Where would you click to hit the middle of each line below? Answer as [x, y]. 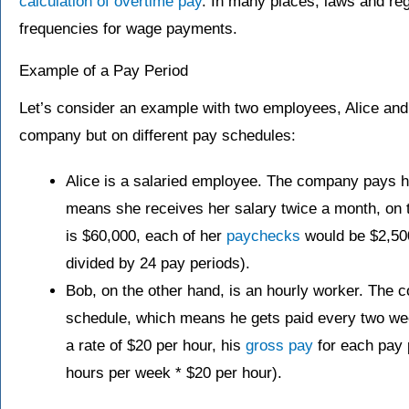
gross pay [279, 345]
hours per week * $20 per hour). [174, 372]
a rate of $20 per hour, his [156, 345]
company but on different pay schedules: [157, 135]
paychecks [263, 236]
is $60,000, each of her [146, 236]
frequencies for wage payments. [128, 28]
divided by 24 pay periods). [158, 263]
